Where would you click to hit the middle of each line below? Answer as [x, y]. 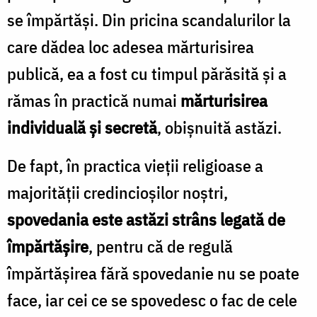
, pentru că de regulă [161, 246]
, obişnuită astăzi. [219, 127]
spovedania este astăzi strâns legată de [146, 219]
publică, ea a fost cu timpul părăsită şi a [147, 73]
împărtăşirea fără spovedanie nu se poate [153, 273]
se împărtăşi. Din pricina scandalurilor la [149, 19]
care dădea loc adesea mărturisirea [131, 46]
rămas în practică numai [94, 100]
